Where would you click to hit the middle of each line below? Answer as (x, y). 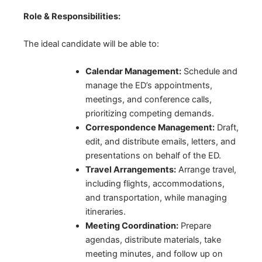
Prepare (194, 226)
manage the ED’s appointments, (149, 86)
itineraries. (105, 212)
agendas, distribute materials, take (153, 240)
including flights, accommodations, (155, 184)
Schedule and (209, 72)
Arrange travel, (206, 170)
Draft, (226, 128)
